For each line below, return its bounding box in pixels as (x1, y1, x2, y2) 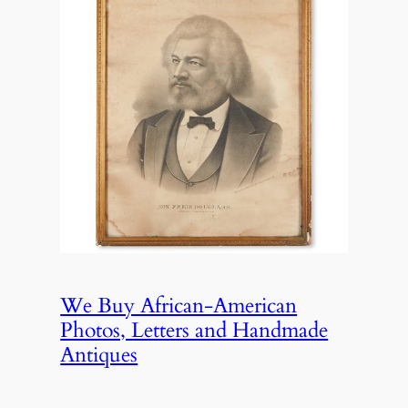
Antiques (60, 340, 138, 369)
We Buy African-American (60, 291, 298, 320)
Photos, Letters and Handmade (60, 315, 329, 344)
